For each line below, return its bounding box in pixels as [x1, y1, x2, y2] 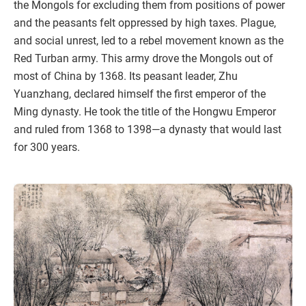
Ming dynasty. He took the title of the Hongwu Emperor [14, 105, 276, 119]
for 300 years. [14, 141, 80, 154]
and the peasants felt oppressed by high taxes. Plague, [14, 16, 276, 30]
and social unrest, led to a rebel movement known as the [14, 34, 283, 48]
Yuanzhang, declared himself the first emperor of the [14, 87, 266, 101]
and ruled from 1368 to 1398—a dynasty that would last [14, 123, 281, 137]
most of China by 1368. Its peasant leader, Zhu [14, 70, 238, 83]
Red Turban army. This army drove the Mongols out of [14, 52, 273, 66]
